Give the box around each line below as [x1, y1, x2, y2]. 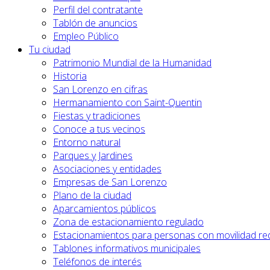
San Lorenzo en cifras [53, 83, 148, 96]
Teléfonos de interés [53, 255, 142, 268]
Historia [53, 69, 87, 83]
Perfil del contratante [53, 3, 143, 16]
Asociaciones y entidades [53, 162, 162, 175]
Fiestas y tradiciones [53, 109, 140, 122]
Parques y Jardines [53, 149, 133, 162]
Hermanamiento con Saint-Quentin [53, 96, 202, 109]
